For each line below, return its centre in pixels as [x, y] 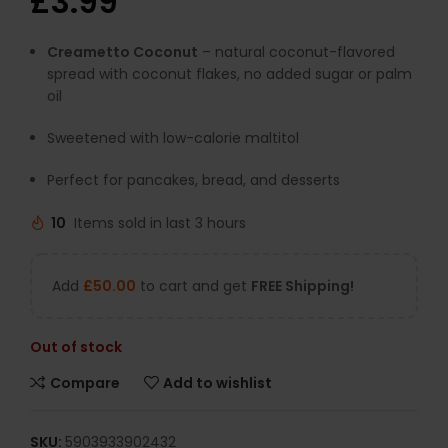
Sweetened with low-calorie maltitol [173, 138]
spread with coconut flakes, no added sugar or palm [229, 74]
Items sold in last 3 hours [160, 223]
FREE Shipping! [302, 286]
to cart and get [193, 286]
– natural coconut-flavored [296, 52]
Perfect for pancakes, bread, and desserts [193, 180]
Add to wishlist [218, 382]
